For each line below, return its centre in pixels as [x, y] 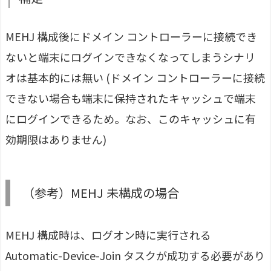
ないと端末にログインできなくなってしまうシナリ [130, 57]
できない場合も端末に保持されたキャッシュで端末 [131, 98]
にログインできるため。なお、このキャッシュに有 [131, 119]
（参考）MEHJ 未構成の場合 [101, 193]
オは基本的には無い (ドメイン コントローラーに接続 [135, 78]
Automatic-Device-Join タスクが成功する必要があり [135, 256]
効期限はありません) [56, 139]
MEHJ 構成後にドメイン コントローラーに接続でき [131, 37]
